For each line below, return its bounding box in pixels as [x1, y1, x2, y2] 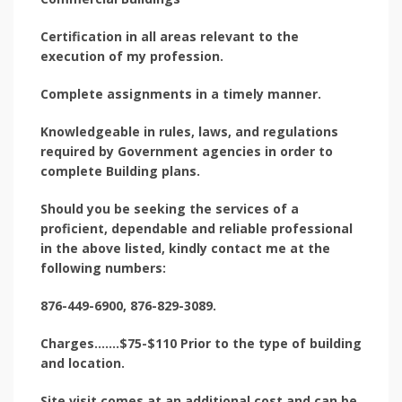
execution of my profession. [40, 47, 223, 65]
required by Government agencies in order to [40, 142, 333, 160]
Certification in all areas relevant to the [40, 27, 299, 45]
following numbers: [40, 258, 166, 276]
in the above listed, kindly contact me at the [40, 239, 330, 257]
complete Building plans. [40, 162, 200, 179]
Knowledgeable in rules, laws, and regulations [40, 122, 338, 140]
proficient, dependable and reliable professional [40, 219, 353, 237]
